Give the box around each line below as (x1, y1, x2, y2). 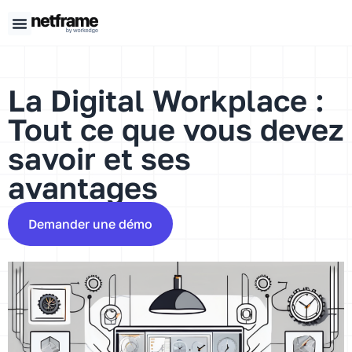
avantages (8, 169, 158, 205)
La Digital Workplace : (8, 82, 324, 118)
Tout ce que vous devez (8, 111, 343, 147)
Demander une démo (28, 215, 152, 232)
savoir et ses (8, 140, 191, 176)
